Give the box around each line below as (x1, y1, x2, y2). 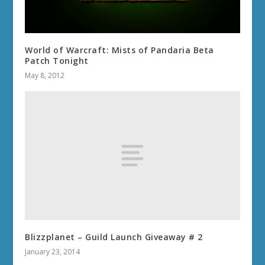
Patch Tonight (25, 55, 89, 66)
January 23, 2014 (25, 246, 80, 257)
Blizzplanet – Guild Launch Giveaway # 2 (25, 231, 203, 243)
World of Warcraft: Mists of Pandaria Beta (25, 44, 214, 56)
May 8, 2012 (25, 70, 65, 80)
